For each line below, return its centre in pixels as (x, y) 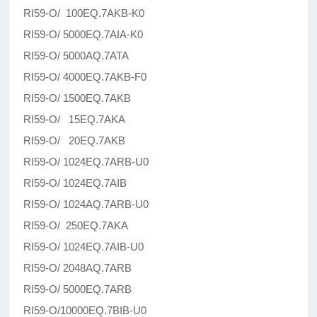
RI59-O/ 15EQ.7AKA (75, 120)
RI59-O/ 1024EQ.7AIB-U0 (84, 247)
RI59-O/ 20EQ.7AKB (75, 141)
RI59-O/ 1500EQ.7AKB (77, 98)
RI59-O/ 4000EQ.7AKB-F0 (85, 77)
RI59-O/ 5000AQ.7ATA (76, 56)
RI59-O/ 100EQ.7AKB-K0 (84, 13)
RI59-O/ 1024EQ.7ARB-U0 (86, 162)
